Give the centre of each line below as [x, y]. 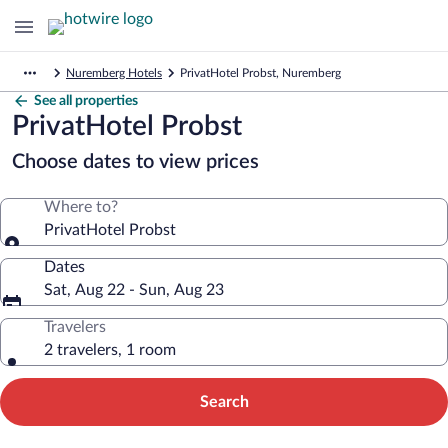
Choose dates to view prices [135, 162]
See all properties [86, 101]
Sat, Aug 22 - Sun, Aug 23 [134, 290]
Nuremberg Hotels [114, 73]
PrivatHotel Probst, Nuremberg [260, 73]
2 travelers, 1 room [110, 350]
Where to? [81, 207]
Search [224, 402]
